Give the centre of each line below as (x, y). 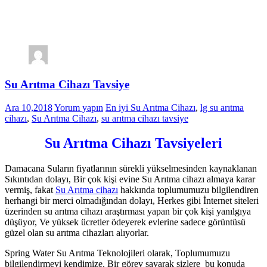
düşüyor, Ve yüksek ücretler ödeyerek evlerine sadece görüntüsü (125, 222)
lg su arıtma (222, 107)
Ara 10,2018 (29, 107)
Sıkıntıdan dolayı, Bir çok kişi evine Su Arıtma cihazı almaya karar (130, 179)
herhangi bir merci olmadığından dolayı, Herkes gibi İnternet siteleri (132, 201)
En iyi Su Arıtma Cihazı (150, 107)
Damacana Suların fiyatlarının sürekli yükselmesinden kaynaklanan (131, 169)
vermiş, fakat (30, 190)
